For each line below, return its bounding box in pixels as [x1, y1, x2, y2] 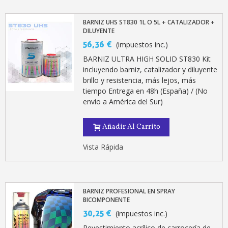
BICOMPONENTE [83, 195, 130, 205]
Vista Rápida [83, 142, 124, 152]
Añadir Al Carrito [102, 122, 161, 132]
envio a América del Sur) [83, 97, 163, 107]
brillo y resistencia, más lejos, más [83, 75, 196, 85]
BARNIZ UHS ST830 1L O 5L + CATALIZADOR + [83, 18, 215, 27]
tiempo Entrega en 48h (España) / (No [83, 86, 208, 96]
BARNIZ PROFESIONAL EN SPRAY [83, 187, 176, 196]
